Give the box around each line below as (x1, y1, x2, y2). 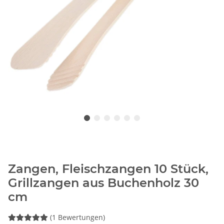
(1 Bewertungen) (50, 212, 105, 222)
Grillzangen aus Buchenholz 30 (8, 175, 199, 190)
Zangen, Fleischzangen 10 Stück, (8, 161, 208, 176)
